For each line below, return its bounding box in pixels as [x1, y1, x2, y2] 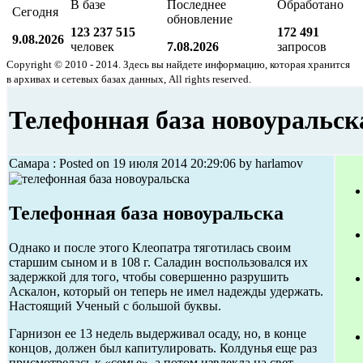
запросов [277, 40, 327, 53]
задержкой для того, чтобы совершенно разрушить [9, 270, 288, 284]
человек [70, 40, 114, 53]
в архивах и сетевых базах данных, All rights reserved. [6, 73, 251, 85]
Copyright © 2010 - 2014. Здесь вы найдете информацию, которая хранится [6, 58, 350, 70]
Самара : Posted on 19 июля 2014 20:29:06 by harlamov [9, 156, 303, 170]
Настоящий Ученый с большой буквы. [9, 299, 221, 314]
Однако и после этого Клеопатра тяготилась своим [9, 241, 291, 255]
